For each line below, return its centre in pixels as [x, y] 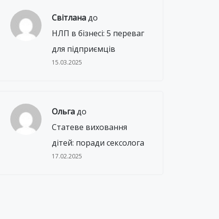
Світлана [69, 18]
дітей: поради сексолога [98, 143]
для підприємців [84, 49]
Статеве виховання [90, 127]
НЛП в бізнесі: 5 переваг [98, 33]
